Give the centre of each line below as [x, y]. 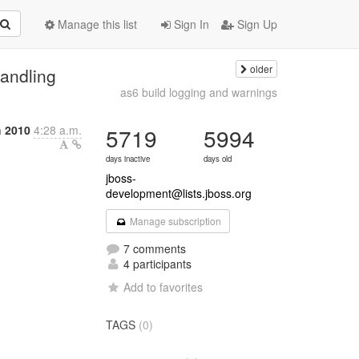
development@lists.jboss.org [179, 193]
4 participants [156, 264]
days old [218, 159]
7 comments [153, 248]
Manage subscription [174, 221]
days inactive [128, 159]
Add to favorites [163, 287]
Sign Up [256, 24]
